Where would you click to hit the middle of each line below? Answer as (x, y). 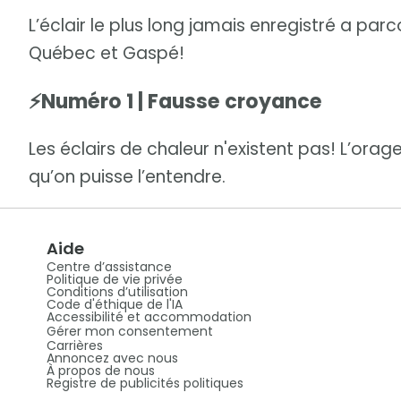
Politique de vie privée (114, 279)
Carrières (74, 345)
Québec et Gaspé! (107, 54)
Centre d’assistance (109, 266)
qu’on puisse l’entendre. (127, 176)
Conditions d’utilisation (117, 291)
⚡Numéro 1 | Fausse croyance (175, 101)
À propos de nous (100, 370)
